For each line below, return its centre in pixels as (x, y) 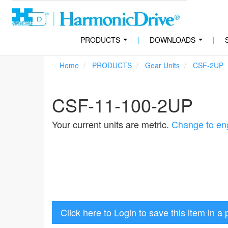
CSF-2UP (208, 65)
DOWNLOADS (172, 40)
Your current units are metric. (112, 124)
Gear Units (162, 65)
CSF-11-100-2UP (122, 105)
